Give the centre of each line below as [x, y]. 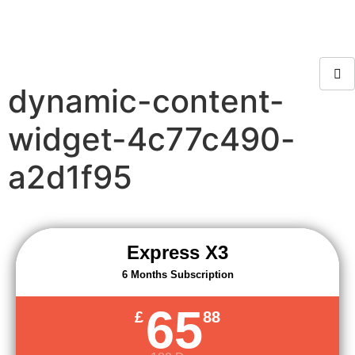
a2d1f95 [70, 177]
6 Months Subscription [177, 275]
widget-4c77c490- [152, 139]
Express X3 [177, 252]
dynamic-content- [146, 101]
